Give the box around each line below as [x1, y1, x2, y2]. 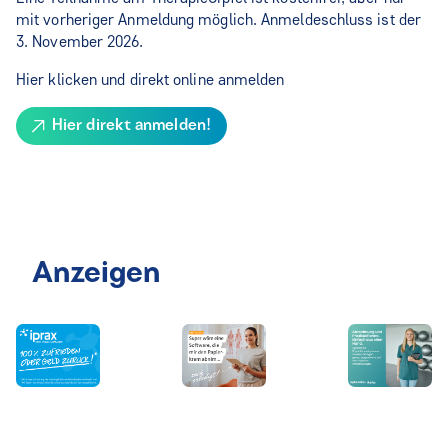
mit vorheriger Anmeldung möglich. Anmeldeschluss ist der [16, 10, 422, 30]
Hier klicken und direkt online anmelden [16, 70, 285, 90]
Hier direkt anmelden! [52, 119, 211, 134]
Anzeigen [32, 261, 160, 289]
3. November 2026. [16, 32, 144, 52]
